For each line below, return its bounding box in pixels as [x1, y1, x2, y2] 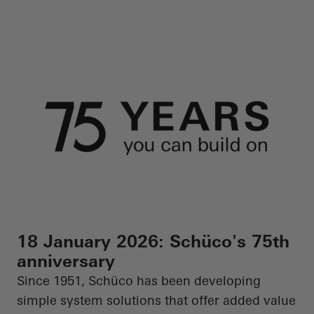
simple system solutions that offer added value [17, 292, 296, 309]
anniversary [17, 251, 115, 272]
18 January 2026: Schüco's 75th [17, 231, 289, 252]
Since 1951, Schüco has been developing [17, 273, 261, 289]
